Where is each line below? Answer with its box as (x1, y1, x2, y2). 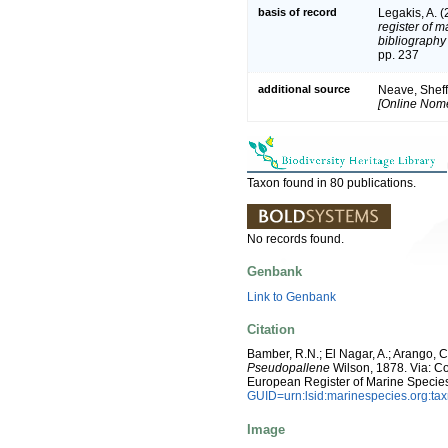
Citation (247, 321, 295, 337)
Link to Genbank (247, 289, 336, 304)
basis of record (258, 6, 337, 19)
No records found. (247, 232, 344, 247)
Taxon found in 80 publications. (247, 176, 416, 191)
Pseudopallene (247, 361, 330, 376)
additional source (258, 83, 350, 96)
